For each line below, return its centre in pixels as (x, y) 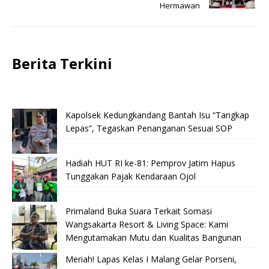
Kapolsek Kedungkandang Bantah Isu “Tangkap (157, 115)
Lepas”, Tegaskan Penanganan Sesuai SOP (149, 128)
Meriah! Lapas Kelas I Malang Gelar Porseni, (151, 259)
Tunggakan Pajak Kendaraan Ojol (131, 176)
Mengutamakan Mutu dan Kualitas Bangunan (153, 237)
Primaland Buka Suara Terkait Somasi (139, 211)
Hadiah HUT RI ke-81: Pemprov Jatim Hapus (150, 163)
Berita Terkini (62, 63)
